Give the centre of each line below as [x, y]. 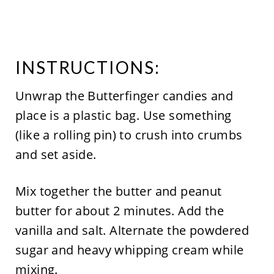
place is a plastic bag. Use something [123, 115]
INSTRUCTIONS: [87, 67]
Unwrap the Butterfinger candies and [124, 96]
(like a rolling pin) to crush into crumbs [129, 135]
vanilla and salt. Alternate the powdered [132, 230]
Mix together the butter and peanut [118, 191]
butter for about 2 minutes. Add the [119, 211]
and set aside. [56, 154]
